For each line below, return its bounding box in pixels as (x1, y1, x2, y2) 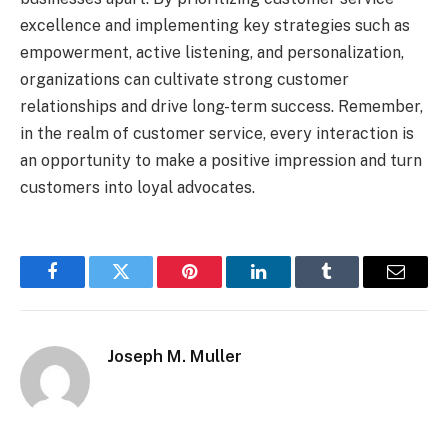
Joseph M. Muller (107, 345, 242, 366)
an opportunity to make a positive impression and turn (20, 150, 422, 170)
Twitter (119, 277, 172, 296)
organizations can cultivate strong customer (20, 69, 349, 89)
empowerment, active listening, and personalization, (20, 42, 404, 62)
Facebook (50, 277, 121, 296)
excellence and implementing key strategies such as (20, 15, 410, 35)
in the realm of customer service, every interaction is (20, 123, 414, 143)
